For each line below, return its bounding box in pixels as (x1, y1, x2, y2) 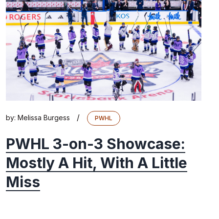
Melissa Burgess (18, 113, 70, 122)
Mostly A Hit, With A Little (6, 154, 187, 172)
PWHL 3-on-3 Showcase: (6, 135, 185, 153)
